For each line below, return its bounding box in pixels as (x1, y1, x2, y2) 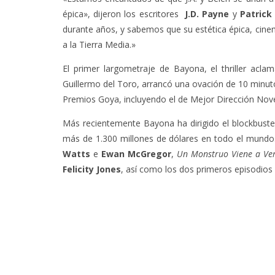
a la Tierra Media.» (63, 39, 136, 50)
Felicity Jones (63, 163, 121, 175)
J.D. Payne (185, 8, 230, 20)
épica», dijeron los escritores (63, 8, 185, 20)
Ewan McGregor (101, 148, 171, 160)
